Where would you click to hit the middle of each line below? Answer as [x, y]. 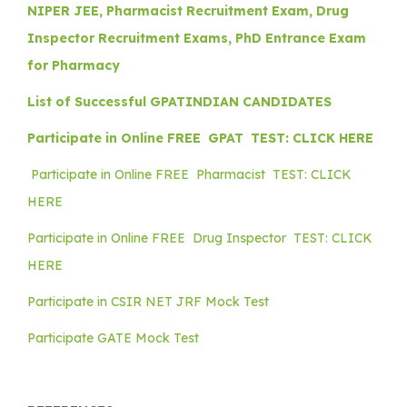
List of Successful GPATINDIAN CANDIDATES [179, 101]
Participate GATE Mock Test [113, 338]
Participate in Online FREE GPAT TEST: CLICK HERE [200, 138]
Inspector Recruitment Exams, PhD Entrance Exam [197, 38]
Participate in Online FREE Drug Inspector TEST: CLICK [200, 238]
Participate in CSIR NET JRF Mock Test [148, 301]
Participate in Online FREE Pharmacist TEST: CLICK [189, 174]
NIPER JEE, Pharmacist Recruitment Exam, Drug [188, 10]
